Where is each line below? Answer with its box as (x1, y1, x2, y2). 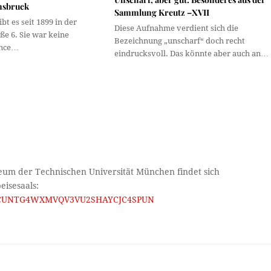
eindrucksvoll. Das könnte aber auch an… (114, 49, 269, 59)
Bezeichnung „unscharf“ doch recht (114, 36, 245, 46)
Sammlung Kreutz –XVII (114, 7, 209, 19)
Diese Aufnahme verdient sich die (114, 24, 238, 33)
